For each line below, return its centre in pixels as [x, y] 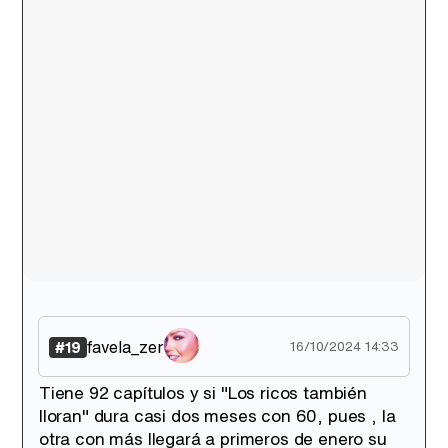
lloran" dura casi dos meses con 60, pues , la [217, 415]
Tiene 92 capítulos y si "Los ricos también [203, 392]
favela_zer [125, 346]
